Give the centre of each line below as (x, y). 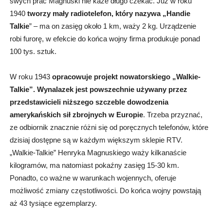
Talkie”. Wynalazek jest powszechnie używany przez (99, 89)
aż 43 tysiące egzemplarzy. (53, 203)
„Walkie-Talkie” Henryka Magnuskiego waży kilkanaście (98, 152)
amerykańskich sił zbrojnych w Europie (76, 114)
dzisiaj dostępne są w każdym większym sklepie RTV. (96, 140)
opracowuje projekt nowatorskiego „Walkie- (126, 76)
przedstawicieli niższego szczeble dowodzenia (89, 102)
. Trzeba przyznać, (173, 114)
